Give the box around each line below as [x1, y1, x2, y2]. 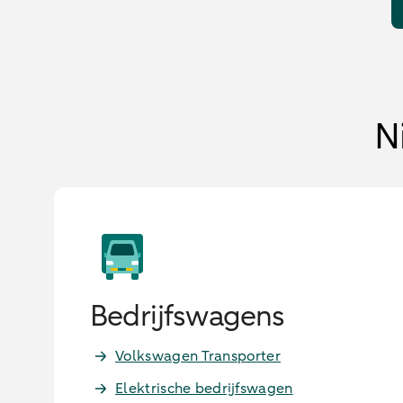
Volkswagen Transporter [115, 346, 282, 366]
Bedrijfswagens [90, 297, 285, 336]
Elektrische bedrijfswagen [115, 379, 293, 399]
